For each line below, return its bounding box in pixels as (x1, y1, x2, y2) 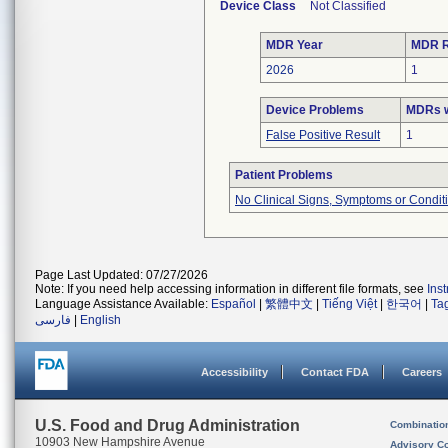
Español (211, 297, 256, 311)
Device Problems (266, 103, 364, 117)
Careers (402, 366, 442, 378)
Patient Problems (235, 168, 333, 182)
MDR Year (266, 38, 323, 52)
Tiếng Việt (322, 297, 377, 311)
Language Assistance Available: (35, 297, 211, 311)
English (80, 313, 121, 327)
